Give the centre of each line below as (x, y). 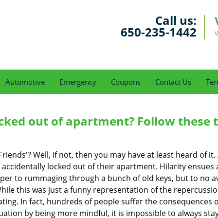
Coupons (126, 82)
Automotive (25, 82)
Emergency (78, 82)
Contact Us (173, 82)
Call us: (176, 20)
